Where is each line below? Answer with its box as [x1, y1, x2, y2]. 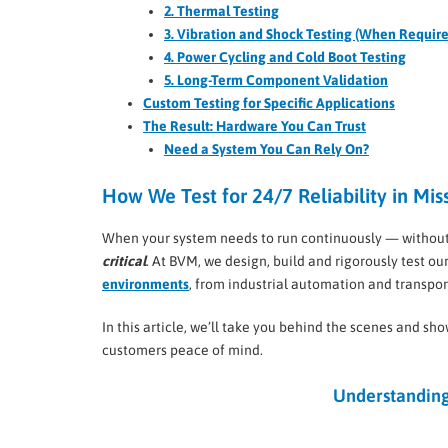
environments [102, 276, 189, 293]
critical [102, 253, 146, 270]
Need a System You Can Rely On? [164, 141, 369, 158]
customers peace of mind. [102, 342, 263, 359]
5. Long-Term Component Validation [164, 72, 388, 89]
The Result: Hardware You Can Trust [143, 118, 366, 135]
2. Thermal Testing [164, 3, 279, 20]
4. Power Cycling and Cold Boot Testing [164, 49, 406, 66]
